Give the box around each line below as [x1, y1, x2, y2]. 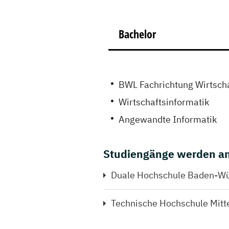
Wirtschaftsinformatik [119, 96, 209, 108]
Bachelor [119, 26, 156, 41]
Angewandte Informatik [119, 113, 217, 125]
